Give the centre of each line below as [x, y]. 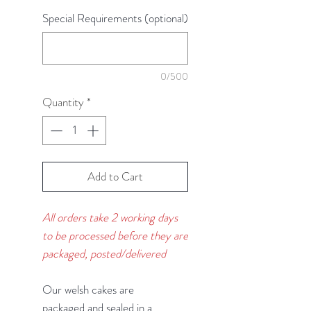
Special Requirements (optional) [115, 18]
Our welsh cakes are [88, 289]
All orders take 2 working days [110, 217]
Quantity [63, 102]
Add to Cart [115, 176]
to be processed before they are [115, 235]
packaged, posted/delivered [104, 253]
